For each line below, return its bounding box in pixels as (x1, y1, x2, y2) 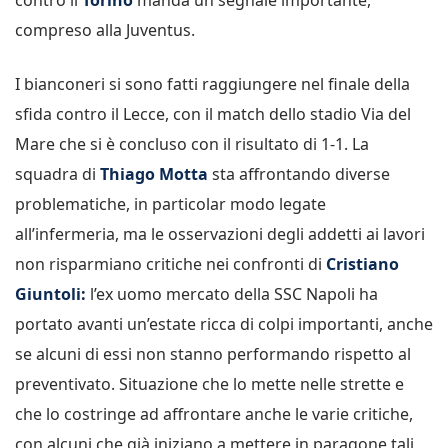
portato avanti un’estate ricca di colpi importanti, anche (15, 312, 433, 335)
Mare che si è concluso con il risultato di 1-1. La (15, 132, 369, 155)
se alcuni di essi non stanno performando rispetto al (15, 342, 411, 365)
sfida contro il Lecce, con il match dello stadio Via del (15, 102, 411, 125)
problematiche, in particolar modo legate (15, 192, 326, 215)
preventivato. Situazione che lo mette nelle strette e (15, 372, 404, 395)
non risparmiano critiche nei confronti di (15, 252, 326, 275)
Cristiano (326, 252, 399, 275)
